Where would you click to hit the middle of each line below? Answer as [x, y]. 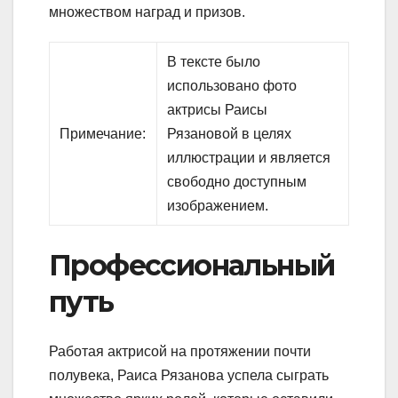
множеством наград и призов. [147, 12]
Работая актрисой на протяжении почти [180, 352]
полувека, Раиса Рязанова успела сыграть [189, 376]
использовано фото [232, 85]
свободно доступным [237, 181]
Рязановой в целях [230, 133]
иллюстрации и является [249, 157]
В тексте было [214, 61]
